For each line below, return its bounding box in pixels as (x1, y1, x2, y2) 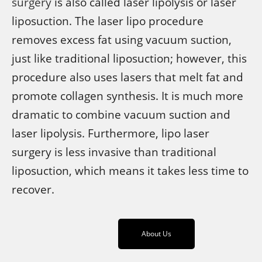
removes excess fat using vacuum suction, (12, 32, 232, 47)
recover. (12, 181, 54, 197)
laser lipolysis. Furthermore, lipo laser (12, 125, 209, 141)
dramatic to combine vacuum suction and (12, 106, 230, 122)
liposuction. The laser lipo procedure (12, 13, 204, 29)
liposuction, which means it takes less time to (12, 163, 249, 178)
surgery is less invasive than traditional (12, 144, 216, 160)
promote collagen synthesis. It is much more (12, 88, 243, 104)
